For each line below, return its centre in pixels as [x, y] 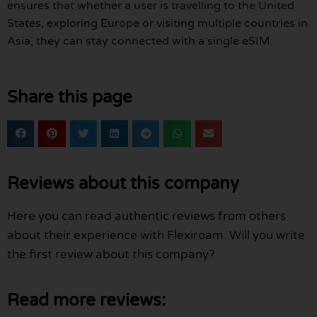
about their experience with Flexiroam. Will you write [156, 235]
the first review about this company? [111, 254]
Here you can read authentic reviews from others [146, 216]
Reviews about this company [123, 183]
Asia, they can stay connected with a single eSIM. [140, 41]
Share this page [70, 97]
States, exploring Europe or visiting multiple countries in [157, 24]
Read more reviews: [86, 300]
